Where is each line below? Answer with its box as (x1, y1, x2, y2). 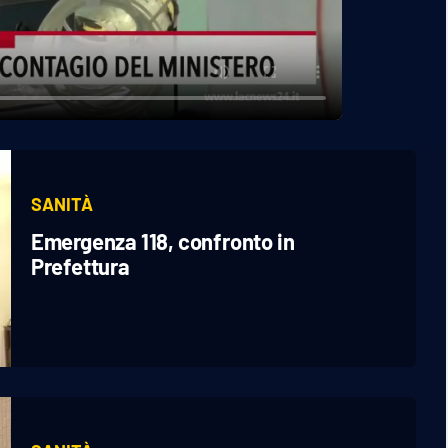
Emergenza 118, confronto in (30, 228, 295, 255)
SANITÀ (30, 193, 93, 216)
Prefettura (30, 253, 130, 280)
